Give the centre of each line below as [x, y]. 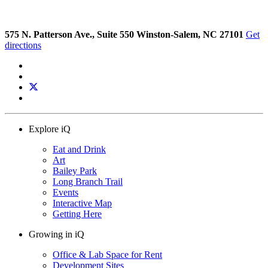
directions [23, 45]
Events [66, 192]
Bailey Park [75, 170]
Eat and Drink [79, 149]
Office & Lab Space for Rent [107, 254]
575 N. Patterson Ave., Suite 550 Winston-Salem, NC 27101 [124, 34]
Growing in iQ [57, 234]
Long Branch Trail [88, 181]
